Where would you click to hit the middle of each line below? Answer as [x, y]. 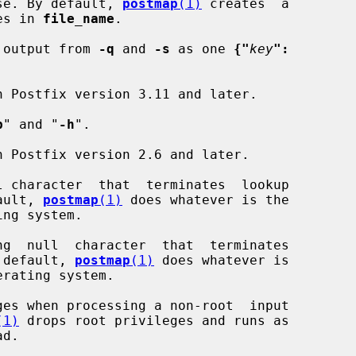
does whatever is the [206, 199]
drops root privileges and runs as [154, 320]
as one [202, 48]
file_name [79, 18]
